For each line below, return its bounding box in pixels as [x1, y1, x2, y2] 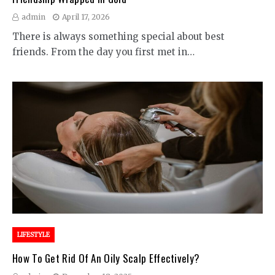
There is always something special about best [12, 31, 225, 42]
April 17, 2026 [62, 12, 110, 21]
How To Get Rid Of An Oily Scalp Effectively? [12, 250, 200, 266]
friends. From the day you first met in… [12, 46, 195, 58]
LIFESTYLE [17, 231, 50, 239]
